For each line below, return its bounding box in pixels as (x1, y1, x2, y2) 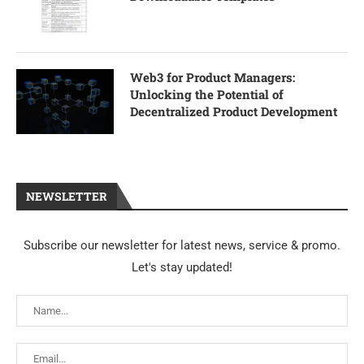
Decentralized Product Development (130, 103, 337, 120)
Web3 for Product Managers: (130, 69, 295, 86)
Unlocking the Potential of (130, 86, 284, 103)
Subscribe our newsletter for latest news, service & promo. (24, 238, 340, 253)
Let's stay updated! (132, 260, 232, 275)
